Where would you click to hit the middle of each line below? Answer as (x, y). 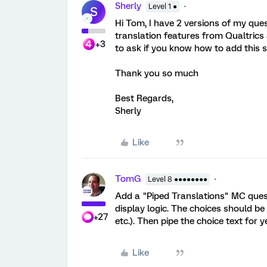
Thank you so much (157, 73)
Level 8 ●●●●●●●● (178, 179)
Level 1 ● (163, 6)
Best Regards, (144, 98)
